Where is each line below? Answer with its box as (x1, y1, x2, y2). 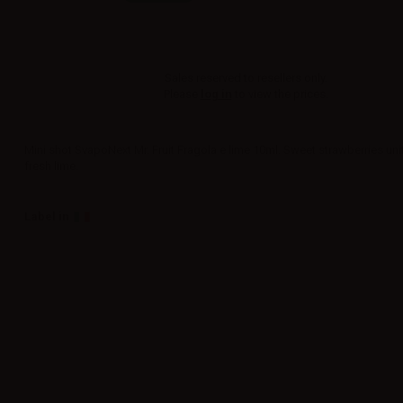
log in (200, 87, 232, 101)
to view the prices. (231, 87, 328, 101)
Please (163, 87, 201, 101)
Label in (24, 210, 70, 223)
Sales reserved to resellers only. (164, 71, 327, 85)
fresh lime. (24, 159, 79, 173)
